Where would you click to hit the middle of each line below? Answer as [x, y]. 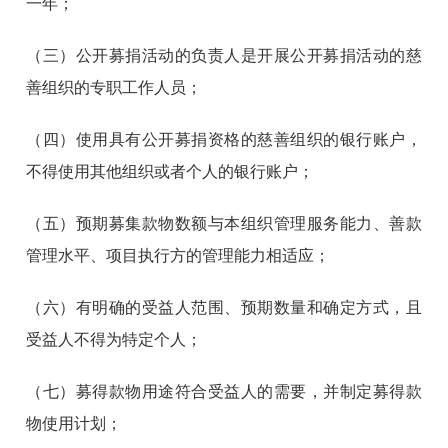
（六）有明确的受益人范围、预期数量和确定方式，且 [224, 308]
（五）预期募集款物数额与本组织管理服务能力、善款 [224, 224]
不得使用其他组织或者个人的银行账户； [170, 172]
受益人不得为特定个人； [114, 340]
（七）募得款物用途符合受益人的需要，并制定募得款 [224, 392]
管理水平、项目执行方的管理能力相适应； [178, 256]
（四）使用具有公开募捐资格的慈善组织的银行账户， [224, 140]
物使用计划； [74, 424]
